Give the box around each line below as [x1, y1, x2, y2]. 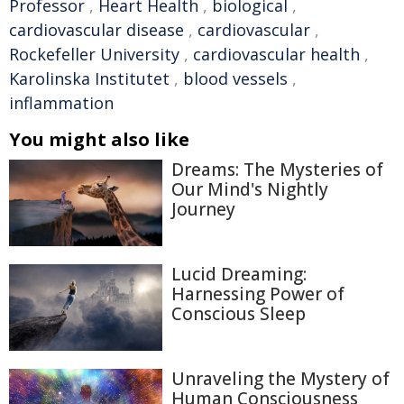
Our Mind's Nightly [171, 178, 328, 202]
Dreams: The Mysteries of [171, 158, 383, 182]
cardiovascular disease [9, 19, 184, 41]
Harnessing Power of [171, 281, 344, 306]
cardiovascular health [193, 43, 360, 66]
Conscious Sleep [171, 301, 306, 326]
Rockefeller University [9, 43, 179, 66]
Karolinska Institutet [9, 68, 170, 90]
